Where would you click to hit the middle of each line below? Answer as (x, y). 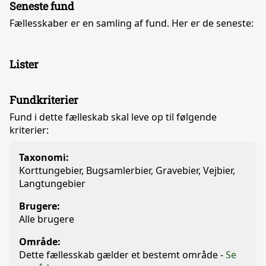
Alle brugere (47, 219)
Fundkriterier (44, 100)
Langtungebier (52, 183)
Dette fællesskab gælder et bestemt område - (122, 255)
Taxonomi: (44, 157)
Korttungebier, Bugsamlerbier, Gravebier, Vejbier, (127, 170)
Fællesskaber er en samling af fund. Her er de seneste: (132, 23)
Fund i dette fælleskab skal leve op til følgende (113, 117)
